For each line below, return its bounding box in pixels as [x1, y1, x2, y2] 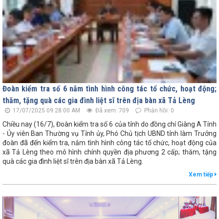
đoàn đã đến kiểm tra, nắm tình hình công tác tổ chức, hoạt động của [2, 139, 217, 147]
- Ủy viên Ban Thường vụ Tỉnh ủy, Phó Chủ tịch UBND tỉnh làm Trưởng [2, 130, 217, 138]
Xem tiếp [189, 171, 215, 178]
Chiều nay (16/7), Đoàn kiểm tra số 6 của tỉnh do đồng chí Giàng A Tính [2, 120, 217, 129]
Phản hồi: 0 [143, 107, 174, 114]
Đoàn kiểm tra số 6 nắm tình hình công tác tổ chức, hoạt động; [2, 84, 217, 94]
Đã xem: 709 [94, 107, 129, 114]
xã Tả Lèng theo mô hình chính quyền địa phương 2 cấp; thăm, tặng [2, 148, 217, 156]
